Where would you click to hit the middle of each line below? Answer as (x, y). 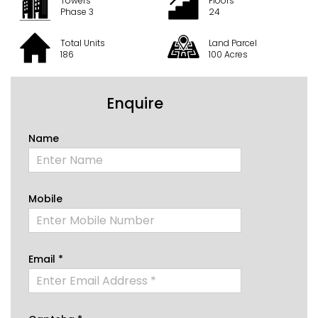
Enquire (135, 103)
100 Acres (228, 55)
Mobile (45, 198)
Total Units (82, 43)
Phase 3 (77, 12)
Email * (46, 259)
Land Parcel (232, 43)
